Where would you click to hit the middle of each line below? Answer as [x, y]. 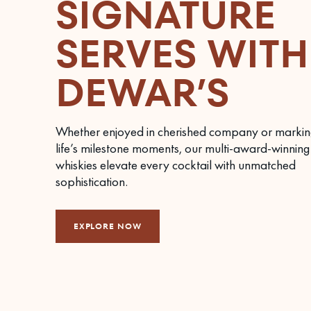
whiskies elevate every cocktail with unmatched [176, 165]
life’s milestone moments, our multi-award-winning [183, 148]
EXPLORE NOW [108, 226]
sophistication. [92, 181]
